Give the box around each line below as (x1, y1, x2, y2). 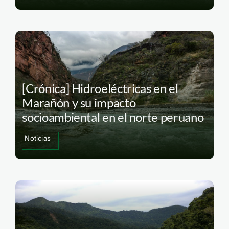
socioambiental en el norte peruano (22, 109, 204, 125)
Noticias (25, 134, 51, 143)
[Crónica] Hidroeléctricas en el (22, 81, 178, 96)
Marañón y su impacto (22, 95, 136, 110)
